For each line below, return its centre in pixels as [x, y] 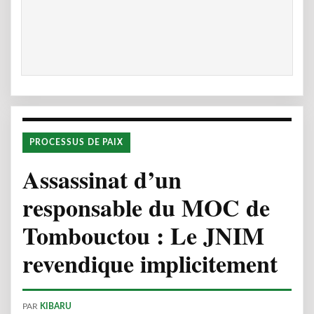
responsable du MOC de [146, 207]
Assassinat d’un [102, 179]
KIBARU [56, 306]
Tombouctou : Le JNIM [143, 235]
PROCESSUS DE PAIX [77, 142]
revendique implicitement [150, 264]
